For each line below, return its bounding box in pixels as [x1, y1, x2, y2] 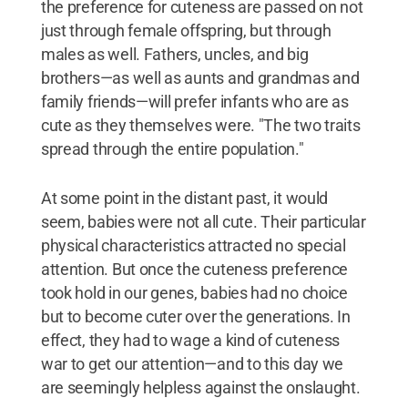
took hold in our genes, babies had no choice [40, 283, 348, 302]
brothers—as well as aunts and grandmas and [40, 68, 360, 87]
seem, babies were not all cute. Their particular [40, 212, 366, 231]
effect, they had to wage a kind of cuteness [40, 331, 341, 350]
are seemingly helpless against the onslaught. [40, 378, 361, 397]
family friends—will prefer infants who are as [40, 92, 349, 111]
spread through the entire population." [40, 139, 304, 158]
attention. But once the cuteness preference [40, 260, 349, 279]
